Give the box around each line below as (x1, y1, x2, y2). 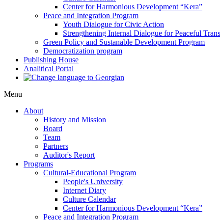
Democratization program (43, 47, 122, 55)
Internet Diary (63, 186, 106, 194)
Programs (24, 160, 53, 168)
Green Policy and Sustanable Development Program (43, 38, 205, 46)
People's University (63, 177, 123, 186)
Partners (43, 142, 68, 150)
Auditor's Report (43, 151, 95, 159)
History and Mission (43, 115, 106, 124)
